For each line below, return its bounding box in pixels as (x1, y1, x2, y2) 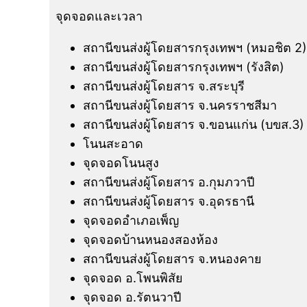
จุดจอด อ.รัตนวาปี (83, 289, 181, 304)
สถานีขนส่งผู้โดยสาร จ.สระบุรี (83, 78, 245, 93)
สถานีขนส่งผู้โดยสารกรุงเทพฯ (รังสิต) (83, 59, 284, 74)
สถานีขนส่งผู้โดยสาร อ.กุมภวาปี (83, 174, 254, 189)
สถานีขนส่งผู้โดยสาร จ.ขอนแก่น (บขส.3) (83, 116, 304, 132)
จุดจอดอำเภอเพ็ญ (83, 212, 179, 228)
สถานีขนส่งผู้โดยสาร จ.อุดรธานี (83, 193, 254, 208)
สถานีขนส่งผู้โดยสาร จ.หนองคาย (83, 251, 262, 266)
